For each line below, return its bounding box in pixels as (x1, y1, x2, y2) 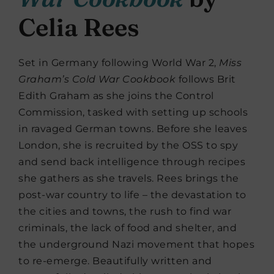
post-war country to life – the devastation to (18, 189, 246, 201)
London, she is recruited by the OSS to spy (18, 139, 238, 152)
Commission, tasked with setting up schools (18, 106, 248, 119)
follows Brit (176, 73, 236, 86)
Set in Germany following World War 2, (18, 57, 219, 69)
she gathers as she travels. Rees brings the (18, 172, 239, 185)
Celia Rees (18, 12, 139, 43)
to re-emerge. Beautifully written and (18, 255, 212, 267)
